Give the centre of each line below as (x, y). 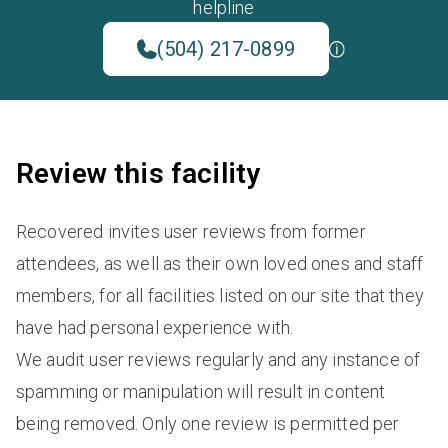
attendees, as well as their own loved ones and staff (220, 264)
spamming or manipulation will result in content (201, 392)
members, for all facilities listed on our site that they (220, 296)
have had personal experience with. (155, 328)
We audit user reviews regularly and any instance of (218, 360)
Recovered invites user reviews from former (191, 232)
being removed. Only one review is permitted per (208, 424)
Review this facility (138, 174)
